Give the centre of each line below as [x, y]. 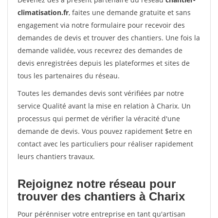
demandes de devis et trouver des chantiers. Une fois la [109, 38]
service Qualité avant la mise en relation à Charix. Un [104, 106]
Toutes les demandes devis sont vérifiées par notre [101, 93]
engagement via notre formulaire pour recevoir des [101, 25]
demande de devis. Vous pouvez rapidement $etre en [105, 131]
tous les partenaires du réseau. [69, 76]
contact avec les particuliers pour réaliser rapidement [105, 144]
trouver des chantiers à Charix [101, 196]
